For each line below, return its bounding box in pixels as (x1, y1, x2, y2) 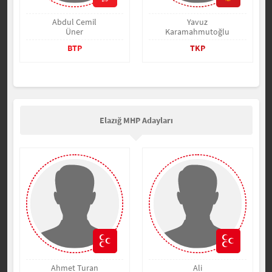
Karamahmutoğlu (165, 26, 230, 37)
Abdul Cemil (52, 16, 97, 27)
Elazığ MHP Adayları (99, 115, 173, 126)
